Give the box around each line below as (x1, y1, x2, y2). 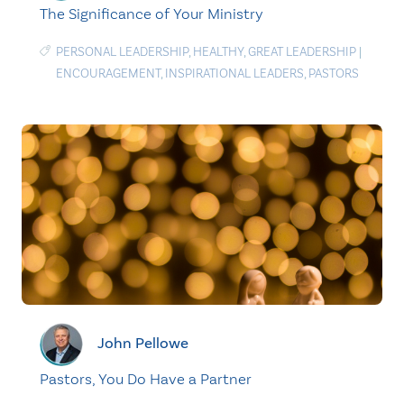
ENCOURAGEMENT (56, 66, 161, 81)
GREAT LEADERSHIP (248, 44, 356, 60)
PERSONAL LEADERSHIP (56, 44, 188, 60)
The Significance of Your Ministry (40, 5, 263, 23)
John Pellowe (97, 333, 188, 353)
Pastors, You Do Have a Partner (40, 370, 252, 388)
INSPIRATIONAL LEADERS (165, 66, 304, 81)
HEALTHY (193, 44, 243, 60)
